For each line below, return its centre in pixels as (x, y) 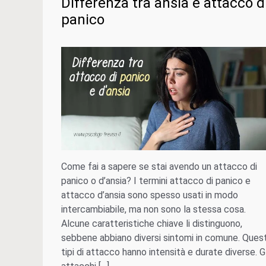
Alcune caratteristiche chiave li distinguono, (152, 223)
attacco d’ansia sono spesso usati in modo (150, 195)
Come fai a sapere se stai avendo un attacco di (159, 166)
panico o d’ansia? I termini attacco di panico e (156, 180)
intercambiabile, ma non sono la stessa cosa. (153, 209)
